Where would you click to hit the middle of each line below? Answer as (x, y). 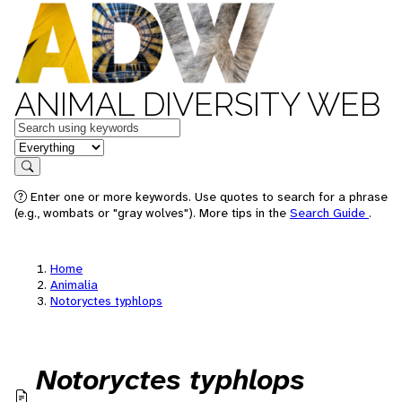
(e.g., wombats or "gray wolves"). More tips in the (152, 213)
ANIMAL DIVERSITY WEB (197, 104)
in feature (43, 146)
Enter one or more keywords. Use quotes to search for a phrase (209, 197)
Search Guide (329, 213)
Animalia (74, 284)
